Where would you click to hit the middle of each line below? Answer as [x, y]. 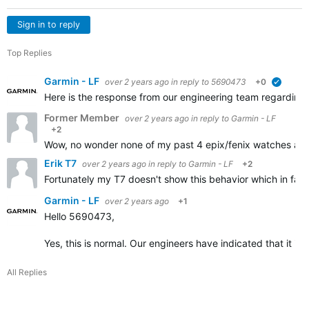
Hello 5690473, [81, 216]
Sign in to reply [49, 24]
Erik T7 [61, 163]
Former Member [83, 117]
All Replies [27, 272]
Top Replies [29, 52]
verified [297, 84]
